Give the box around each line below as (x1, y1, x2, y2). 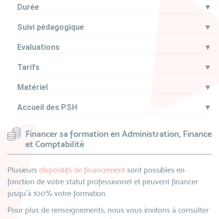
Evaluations (17, 43, 60, 52)
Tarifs (17, 63, 40, 72)
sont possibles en (125, 165, 185, 175)
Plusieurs (7, 165, 39, 175)
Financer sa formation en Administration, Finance (25, 129, 212, 139)
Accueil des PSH (17, 103, 77, 112)
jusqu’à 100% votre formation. (7, 189, 107, 198)
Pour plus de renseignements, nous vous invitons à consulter (7, 205, 209, 215)
